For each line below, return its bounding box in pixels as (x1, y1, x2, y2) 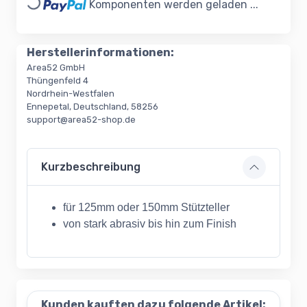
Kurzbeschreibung (41, 160, 140, 174)
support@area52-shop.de (27, 114, 136, 125)
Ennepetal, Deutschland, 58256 (27, 101, 158, 112)
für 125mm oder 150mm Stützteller (63, 201, 230, 214)
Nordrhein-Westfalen (27, 88, 114, 99)
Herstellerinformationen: (27, 46, 174, 60)
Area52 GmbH (27, 62, 85, 73)
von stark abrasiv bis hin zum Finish (63, 218, 236, 230)
